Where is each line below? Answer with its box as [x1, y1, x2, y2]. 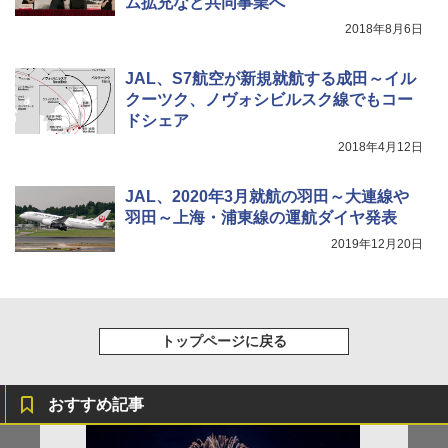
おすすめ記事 [48, 395, 144, 413]
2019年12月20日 [331, 236, 423, 251]
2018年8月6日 [345, 21, 423, 36]
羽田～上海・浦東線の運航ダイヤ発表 [125, 208, 397, 226]
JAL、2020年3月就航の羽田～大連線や [125, 187, 409, 205]
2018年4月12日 [338, 139, 423, 154]
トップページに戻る [161, 332, 287, 349]
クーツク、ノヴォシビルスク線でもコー [125, 90, 413, 108]
